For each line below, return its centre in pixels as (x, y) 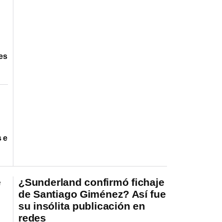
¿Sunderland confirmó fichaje (91, 182)
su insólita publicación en (82, 206)
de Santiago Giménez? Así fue (92, 194)
